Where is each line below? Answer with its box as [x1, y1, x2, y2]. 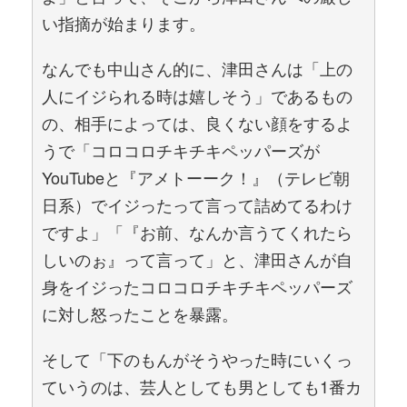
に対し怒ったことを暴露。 [42, 302, 238, 325]
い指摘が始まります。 [42, 11, 205, 35]
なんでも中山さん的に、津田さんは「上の [42, 56, 352, 80]
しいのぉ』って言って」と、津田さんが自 [42, 247, 352, 271]
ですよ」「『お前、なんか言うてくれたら [42, 220, 352, 243]
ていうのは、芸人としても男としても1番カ [42, 374, 362, 398]
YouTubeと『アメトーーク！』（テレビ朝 [42, 165, 350, 189]
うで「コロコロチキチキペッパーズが [42, 138, 320, 162]
